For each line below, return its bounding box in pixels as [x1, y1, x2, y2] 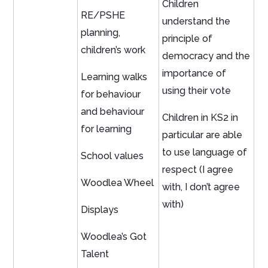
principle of [162, 33, 213, 45]
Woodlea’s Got [81, 231, 147, 243]
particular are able [162, 129, 243, 141]
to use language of [162, 147, 248, 159]
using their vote [162, 85, 232, 97]
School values [81, 150, 144, 162]
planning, [81, 27, 121, 39]
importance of [162, 68, 227, 80]
